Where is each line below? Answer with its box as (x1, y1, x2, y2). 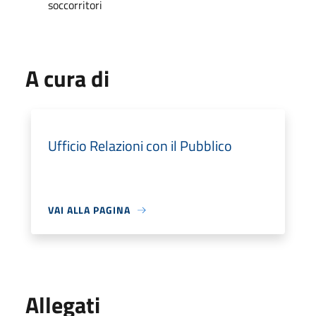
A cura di (25, 61, 109, 95)
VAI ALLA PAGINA (48, 202, 130, 217)
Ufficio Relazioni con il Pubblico (48, 135, 232, 157)
